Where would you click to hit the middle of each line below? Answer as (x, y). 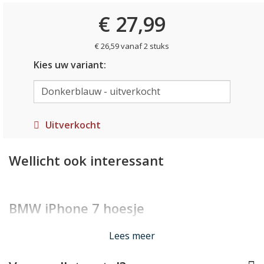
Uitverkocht (73, 125)
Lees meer (132, 236)
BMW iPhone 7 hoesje (77, 208)
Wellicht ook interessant (86, 160)
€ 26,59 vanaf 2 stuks (132, 46)
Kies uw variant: (70, 65)
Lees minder (132, 230)
